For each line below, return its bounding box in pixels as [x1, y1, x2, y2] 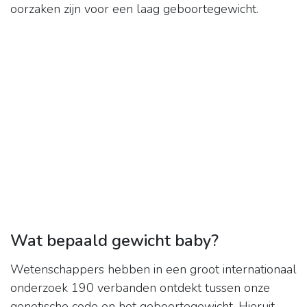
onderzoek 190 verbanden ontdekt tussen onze [10, 280, 270, 297]
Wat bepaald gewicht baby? [10, 230, 219, 252]
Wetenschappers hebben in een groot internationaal [10, 261, 297, 278]
